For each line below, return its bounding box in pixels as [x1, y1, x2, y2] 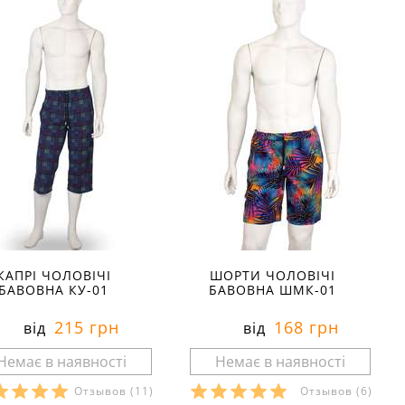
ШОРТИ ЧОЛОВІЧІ [210, 267, 336, 284]
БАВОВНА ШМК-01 [209, 281, 337, 298]
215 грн [49, 316, 120, 338]
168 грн [268, 316, 339, 338]
